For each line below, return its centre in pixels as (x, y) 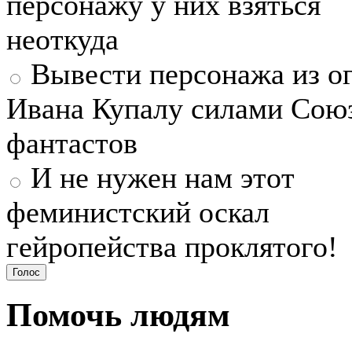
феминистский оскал (138, 212)
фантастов (72, 143)
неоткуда (62, 39)
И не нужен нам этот (159, 177)
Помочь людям (118, 315)
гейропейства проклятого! (172, 246)
